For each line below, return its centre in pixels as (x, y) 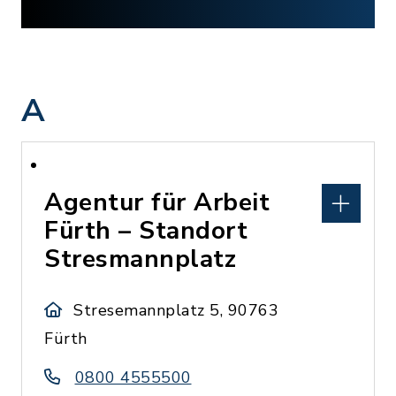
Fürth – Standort (146, 231)
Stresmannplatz (140, 259)
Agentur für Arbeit (157, 202)
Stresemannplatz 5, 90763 (176, 310)
